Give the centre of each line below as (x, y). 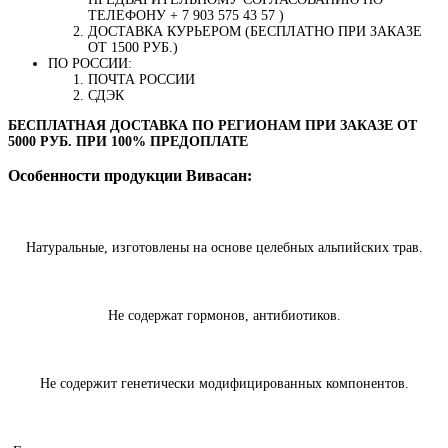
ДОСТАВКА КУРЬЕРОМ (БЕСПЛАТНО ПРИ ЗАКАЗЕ (255, 31)
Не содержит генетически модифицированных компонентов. (224, 384)
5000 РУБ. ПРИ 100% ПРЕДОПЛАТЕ (128, 141)
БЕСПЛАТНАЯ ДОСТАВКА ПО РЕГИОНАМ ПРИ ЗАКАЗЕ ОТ (212, 125)
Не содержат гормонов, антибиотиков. (224, 316)
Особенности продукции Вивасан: (130, 176)
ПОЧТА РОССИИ (141, 79)
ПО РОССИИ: (90, 63)
